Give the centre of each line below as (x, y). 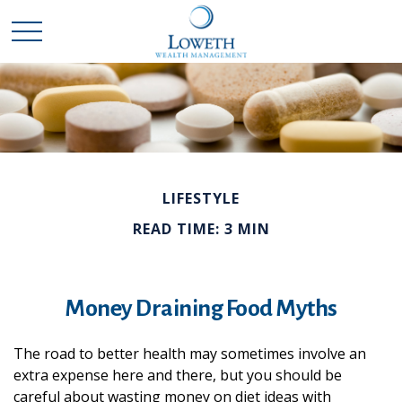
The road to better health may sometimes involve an (190, 354)
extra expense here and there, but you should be (178, 375)
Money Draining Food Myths (201, 309)
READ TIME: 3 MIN (201, 229)
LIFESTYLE (201, 198)
